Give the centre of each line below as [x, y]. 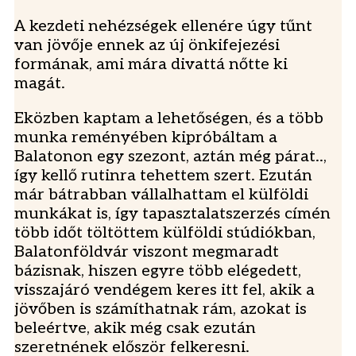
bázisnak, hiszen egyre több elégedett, [158, 271]
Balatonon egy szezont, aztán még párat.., [170, 157]
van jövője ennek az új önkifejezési [147, 46]
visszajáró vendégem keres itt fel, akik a [164, 290]
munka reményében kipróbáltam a [146, 138]
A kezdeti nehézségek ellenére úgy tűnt [163, 27]
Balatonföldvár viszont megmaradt [147, 252]
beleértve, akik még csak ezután [135, 329]
